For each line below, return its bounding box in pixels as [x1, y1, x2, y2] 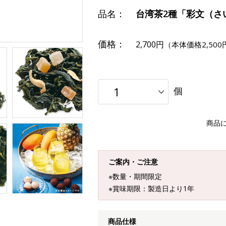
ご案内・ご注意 [108, 157, 158, 166]
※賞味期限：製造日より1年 [108, 184, 194, 193]
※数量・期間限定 [108, 172, 162, 181]
